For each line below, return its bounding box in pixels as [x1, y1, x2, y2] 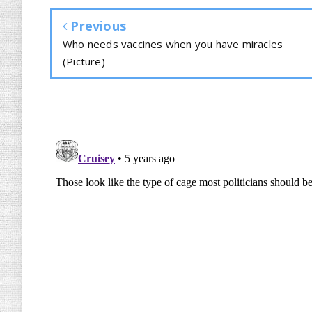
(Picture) [63, 54, 105, 68]
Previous [67, 17, 127, 34]
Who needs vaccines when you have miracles [63, 37, 283, 51]
